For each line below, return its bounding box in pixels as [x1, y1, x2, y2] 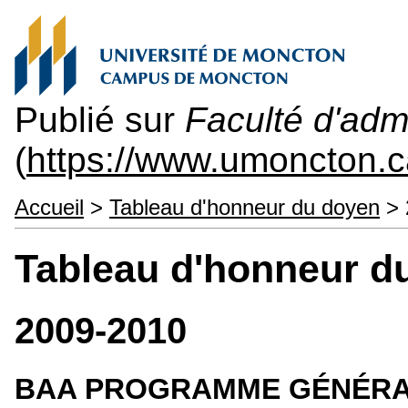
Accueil [15, 195, 84, 219]
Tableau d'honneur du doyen [109, 195, 380, 219]
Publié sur [15, 100, 185, 139]
